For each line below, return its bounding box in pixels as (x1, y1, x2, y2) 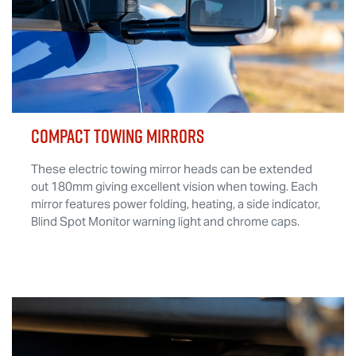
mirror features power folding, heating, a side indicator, (31, 196, 320, 212)
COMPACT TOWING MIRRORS (31, 123, 204, 150)
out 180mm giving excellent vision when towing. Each (31, 179, 318, 195)
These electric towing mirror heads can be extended (31, 161, 312, 177)
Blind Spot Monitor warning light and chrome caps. (31, 214, 300, 230)
